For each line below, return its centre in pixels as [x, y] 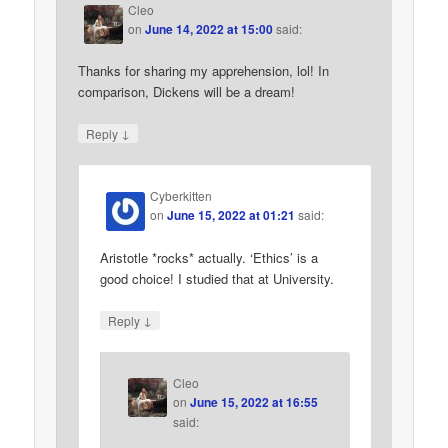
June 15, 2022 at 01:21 [231, 215]
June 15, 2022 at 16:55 [253, 401]
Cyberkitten [181, 196]
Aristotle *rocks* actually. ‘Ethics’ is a [209, 257]
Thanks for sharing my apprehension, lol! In [204, 71]
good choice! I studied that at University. [217, 278]
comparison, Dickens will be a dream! [187, 92]
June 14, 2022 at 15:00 [209, 28]
